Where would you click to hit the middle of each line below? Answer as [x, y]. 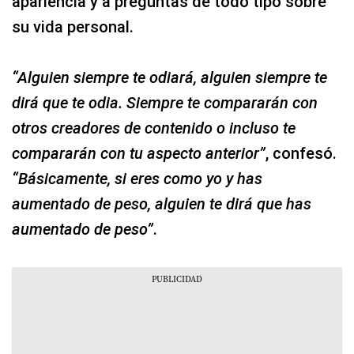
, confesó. [301, 153]
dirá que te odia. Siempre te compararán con [165, 103]
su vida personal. [73, 27]
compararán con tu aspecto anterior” [139, 153]
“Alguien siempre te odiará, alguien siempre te [169, 77]
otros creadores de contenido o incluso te [154, 128]
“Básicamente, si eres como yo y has [137, 179]
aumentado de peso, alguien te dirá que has [162, 204]
